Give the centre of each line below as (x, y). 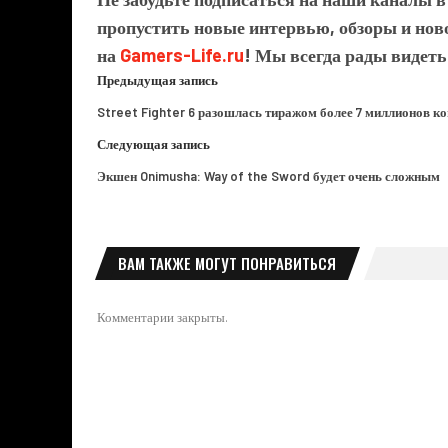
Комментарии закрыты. (162, 316)
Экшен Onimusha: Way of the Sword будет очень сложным (268, 175)
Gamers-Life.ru (182, 54)
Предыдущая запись (157, 79)
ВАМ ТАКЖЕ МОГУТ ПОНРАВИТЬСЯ (227, 262)
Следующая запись (153, 143)
